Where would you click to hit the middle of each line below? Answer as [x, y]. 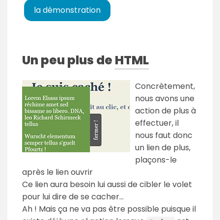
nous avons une [165, 99]
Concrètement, [165, 86]
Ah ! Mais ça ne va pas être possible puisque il [109, 209]
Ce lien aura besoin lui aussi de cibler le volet [107, 185]
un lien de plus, [163, 148]
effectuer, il [157, 123]
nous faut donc [164, 136]
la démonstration [67, 10]
